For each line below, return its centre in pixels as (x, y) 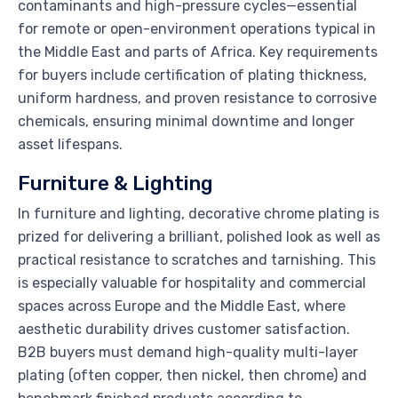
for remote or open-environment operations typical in (197, 28)
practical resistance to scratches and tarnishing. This (197, 259)
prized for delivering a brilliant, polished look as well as (199, 236)
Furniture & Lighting (115, 183)
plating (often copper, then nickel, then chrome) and (192, 375)
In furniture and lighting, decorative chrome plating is (199, 213)
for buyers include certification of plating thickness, (192, 75)
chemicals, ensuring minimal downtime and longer (186, 121)
